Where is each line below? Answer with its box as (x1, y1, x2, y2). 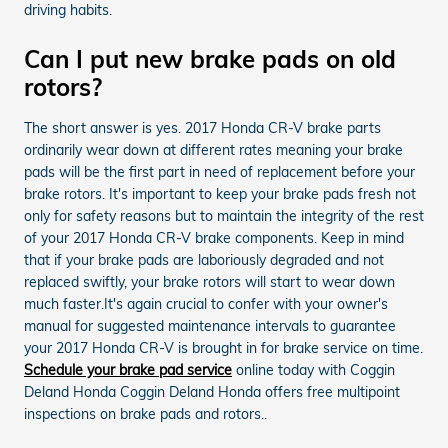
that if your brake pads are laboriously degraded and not (24, 250, 384, 269)
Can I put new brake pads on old (24, 43, 396, 74)
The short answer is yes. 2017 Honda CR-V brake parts (24, 118, 381, 137)
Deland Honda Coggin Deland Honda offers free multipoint (24, 382, 400, 401)
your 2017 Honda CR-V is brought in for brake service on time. (24, 338, 423, 357)
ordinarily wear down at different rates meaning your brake (24, 140, 403, 159)
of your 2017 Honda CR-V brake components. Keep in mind (24, 228, 404, 247)
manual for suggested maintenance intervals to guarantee (24, 316, 396, 335)
